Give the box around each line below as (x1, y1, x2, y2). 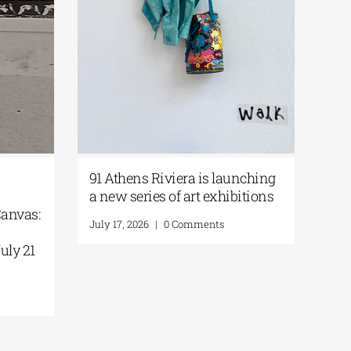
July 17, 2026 (94, 216, 154, 231)
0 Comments (168, 216, 230, 231)
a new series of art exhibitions (94, 186, 279, 205)
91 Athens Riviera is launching (94, 168, 281, 187)
